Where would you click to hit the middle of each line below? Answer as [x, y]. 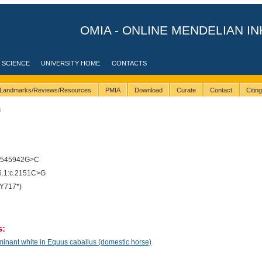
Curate [186, 90]
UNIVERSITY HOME [71, 63]
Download [148, 90]
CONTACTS [130, 63]
